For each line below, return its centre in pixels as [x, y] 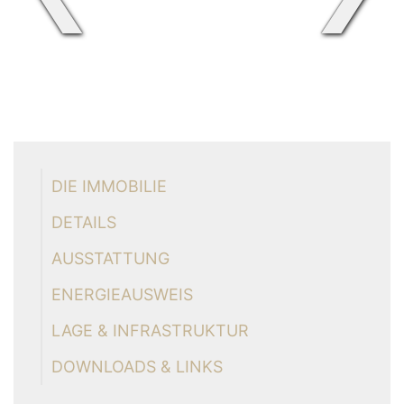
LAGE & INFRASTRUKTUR [150, 331]
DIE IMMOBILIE [109, 186]
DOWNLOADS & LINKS [137, 367]
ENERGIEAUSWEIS [122, 294]
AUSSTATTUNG [110, 258]
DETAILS [84, 222]
